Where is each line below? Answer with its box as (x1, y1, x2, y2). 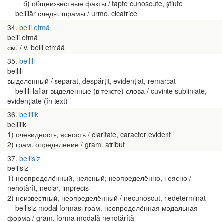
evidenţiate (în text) (7, 96, 68, 106)
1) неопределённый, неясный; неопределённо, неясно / (7, 173, 191, 183)
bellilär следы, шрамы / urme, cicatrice (7, 8, 137, 18)
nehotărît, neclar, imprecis (7, 183, 89, 193)
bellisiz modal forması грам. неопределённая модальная (7, 203, 198, 213)
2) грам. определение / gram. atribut (7, 139, 125, 149)
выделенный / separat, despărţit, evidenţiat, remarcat (7, 76, 176, 86)
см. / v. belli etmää (7, 42, 65, 52)
